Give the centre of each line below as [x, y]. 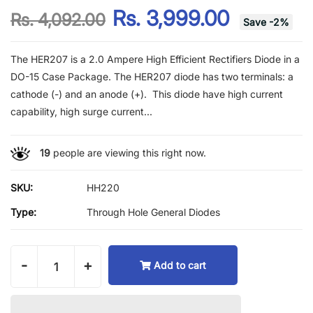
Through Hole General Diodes [153, 212]
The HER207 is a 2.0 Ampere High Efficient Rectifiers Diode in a [155, 59]
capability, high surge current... [81, 111]
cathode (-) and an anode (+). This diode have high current [147, 94]
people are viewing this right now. [128, 153]
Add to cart [180, 265]
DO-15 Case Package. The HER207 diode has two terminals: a [152, 77]
